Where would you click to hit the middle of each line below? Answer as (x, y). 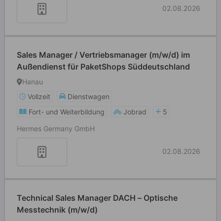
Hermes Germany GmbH (56, 129)
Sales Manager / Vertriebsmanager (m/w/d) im (103, 55)
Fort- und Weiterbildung (67, 112)
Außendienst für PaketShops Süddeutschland (103, 67)
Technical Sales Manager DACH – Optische (97, 198)
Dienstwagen (89, 96)
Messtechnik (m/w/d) (57, 210)
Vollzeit (39, 96)
